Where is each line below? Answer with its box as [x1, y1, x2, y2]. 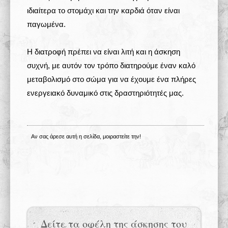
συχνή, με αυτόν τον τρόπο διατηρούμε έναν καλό [27, 61, 195, 70]
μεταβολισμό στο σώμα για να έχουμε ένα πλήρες [27, 75, 196, 83]
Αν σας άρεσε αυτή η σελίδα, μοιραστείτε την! [31, 133, 141, 139]
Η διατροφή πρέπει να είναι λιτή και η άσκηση [27, 47, 180, 56]
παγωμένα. [27, 20, 68, 28]
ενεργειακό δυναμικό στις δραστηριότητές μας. [27, 89, 184, 97]
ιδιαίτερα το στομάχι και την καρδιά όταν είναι [27, 6, 180, 15]
